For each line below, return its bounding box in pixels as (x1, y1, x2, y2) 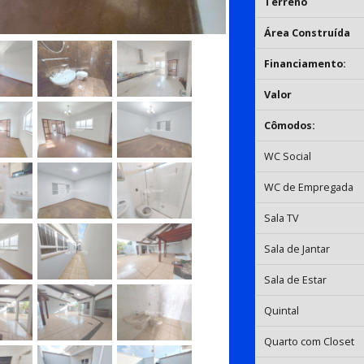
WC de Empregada (264, 180, 354, 194)
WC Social (264, 149, 312, 163)
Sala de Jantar (264, 241, 331, 256)
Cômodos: (264, 118, 316, 132)
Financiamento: (264, 56, 347, 71)
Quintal (264, 303, 300, 318)
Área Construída (264, 25, 351, 40)
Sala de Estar (264, 272, 327, 287)
